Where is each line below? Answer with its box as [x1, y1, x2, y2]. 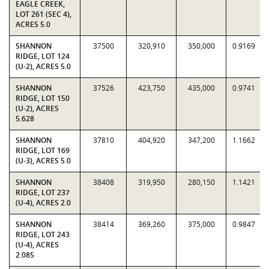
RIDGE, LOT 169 [16, 145, 70, 156]
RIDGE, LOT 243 [16, 229, 70, 240]
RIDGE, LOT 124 [16, 51, 70, 61]
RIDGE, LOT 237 [16, 187, 70, 198]
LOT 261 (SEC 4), [16, 9, 71, 19]
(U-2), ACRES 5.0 [16, 61, 71, 71]
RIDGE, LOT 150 [16, 93, 70, 103]
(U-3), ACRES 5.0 [16, 156, 71, 166]
